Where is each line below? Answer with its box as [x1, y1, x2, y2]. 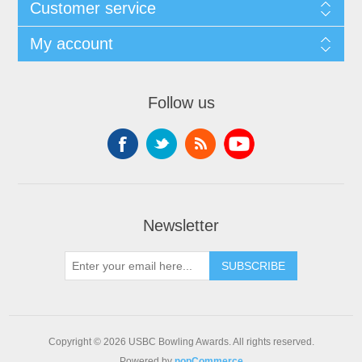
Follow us [147, 94, 215, 112]
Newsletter [143, 217, 219, 235]
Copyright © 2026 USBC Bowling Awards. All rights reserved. [48, 336, 314, 348]
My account [29, 35, 113, 53]
